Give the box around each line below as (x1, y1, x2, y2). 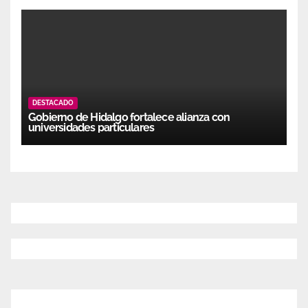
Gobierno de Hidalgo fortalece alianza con (28, 110, 230, 124)
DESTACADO (32, 98, 74, 107)
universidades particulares (28, 120, 155, 134)
